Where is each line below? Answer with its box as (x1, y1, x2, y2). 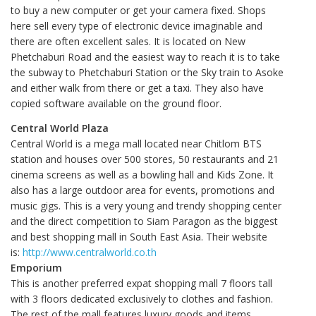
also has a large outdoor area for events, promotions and (11, 183, 274, 197)
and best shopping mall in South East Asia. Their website (11, 229, 267, 243)
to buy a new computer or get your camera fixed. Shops (11, 4, 266, 18)
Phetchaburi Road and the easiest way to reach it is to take (11, 50, 280, 64)
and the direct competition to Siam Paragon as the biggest (11, 214, 278, 228)
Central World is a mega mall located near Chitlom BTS (11, 136, 262, 150)
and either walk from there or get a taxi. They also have (11, 81, 264, 95)
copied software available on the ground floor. (11, 97, 221, 111)
